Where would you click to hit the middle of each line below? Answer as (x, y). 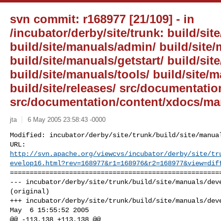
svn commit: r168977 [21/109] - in (102, 19)
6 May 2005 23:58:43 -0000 (66, 119)
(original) (30, 191)
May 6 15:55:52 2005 (49, 210)
